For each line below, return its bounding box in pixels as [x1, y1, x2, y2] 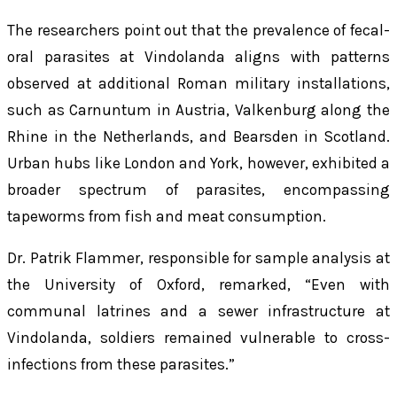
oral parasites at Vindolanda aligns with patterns [7, 47, 390, 66]
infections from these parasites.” [7, 354, 235, 373]
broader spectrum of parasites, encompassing [7, 180, 390, 198]
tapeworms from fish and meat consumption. [7, 206, 326, 225]
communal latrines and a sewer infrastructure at [7, 301, 390, 320]
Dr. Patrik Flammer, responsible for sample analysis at [7, 248, 390, 267]
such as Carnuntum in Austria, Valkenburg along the [7, 100, 390, 119]
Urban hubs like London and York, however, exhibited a [7, 153, 390, 172]
